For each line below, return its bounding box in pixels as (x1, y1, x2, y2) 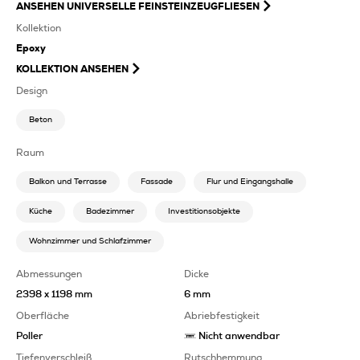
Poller (16, 330, 43, 341)
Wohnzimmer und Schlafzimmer (29, 236, 151, 245)
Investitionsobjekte (168, 207, 240, 215)
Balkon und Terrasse (29, 177, 107, 186)
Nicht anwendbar (198, 330, 280, 341)
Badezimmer (86, 207, 134, 215)
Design (16, 85, 47, 96)
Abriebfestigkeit (183, 310, 260, 321)
